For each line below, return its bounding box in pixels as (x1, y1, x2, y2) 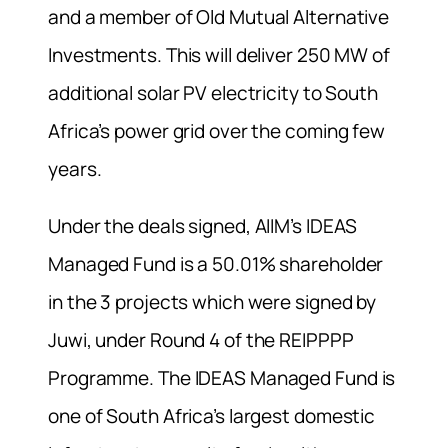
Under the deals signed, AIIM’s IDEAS (48, 212, 358, 239)
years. (48, 155, 102, 182)
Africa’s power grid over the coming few (48, 117, 386, 144)
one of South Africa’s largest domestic (48, 402, 376, 429)
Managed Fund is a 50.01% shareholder (48, 250, 384, 277)
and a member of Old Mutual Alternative (48, 3, 390, 30)
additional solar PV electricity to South (48, 79, 378, 106)
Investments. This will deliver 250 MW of (48, 41, 390, 68)
